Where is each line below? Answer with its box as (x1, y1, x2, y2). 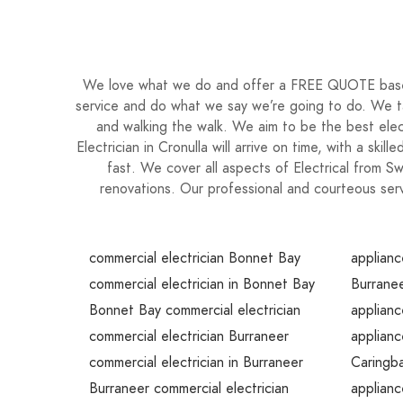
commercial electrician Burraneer (89, 327, 289, 346)
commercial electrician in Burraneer (89, 353, 303, 372)
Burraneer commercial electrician (89, 379, 289, 399)
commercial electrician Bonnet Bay (89, 248, 300, 268)
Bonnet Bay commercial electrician (89, 300, 300, 320)
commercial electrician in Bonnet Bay (89, 274, 315, 294)
